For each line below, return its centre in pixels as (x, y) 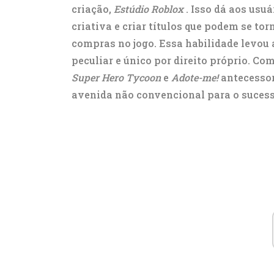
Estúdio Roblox (149, 9)
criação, (93, 9)
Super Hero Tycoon (116, 77)
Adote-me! (195, 77)
